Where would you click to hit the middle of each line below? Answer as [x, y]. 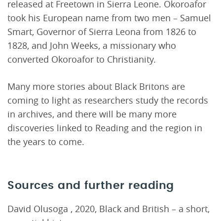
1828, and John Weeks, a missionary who [92, 45]
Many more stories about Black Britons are [96, 86]
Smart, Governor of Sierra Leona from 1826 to [102, 31]
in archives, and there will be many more [92, 114]
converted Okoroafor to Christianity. [82, 59]
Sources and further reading [91, 185]
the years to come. [46, 141]
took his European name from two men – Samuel [109, 18]
